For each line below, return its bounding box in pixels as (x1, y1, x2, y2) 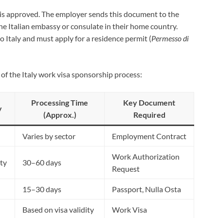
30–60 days (22, 157, 61, 167)
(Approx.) (43, 109, 76, 119)
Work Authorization (112, 151, 180, 161)
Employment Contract (112, 131, 186, 141)
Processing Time (31, 97, 88, 107)
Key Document (123, 97, 175, 107)
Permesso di (151, 33, 189, 43)
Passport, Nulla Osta (112, 184, 181, 194)
